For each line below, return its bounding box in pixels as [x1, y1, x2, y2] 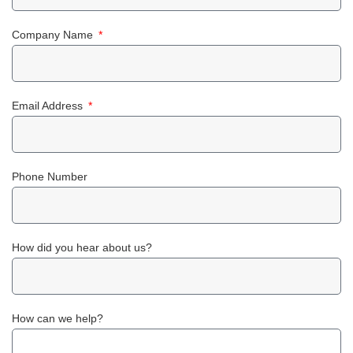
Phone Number [12, 169, 87, 183]
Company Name [12, 28, 96, 41]
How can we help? [12, 311, 103, 325]
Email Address [12, 98, 86, 112]
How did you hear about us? [12, 240, 152, 254]
